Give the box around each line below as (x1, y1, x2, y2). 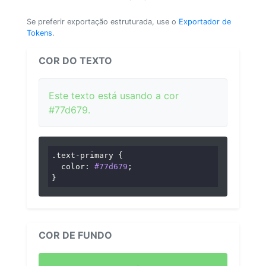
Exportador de (179, 17, 231, 26)
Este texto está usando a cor (49, 89, 179, 102)
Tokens (27, 28, 52, 37)
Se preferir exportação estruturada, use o (27, 17, 179, 26)
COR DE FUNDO (39, 229, 112, 242)
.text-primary (52, 150, 114, 160)
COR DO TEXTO (39, 54, 112, 66)
